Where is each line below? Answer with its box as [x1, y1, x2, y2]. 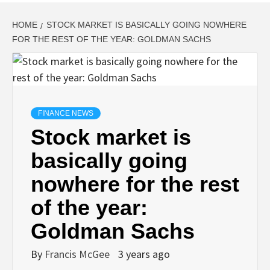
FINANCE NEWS [38, 108, 93, 118]
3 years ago [118, 246, 170, 261]
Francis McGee [45, 246, 112, 261]
